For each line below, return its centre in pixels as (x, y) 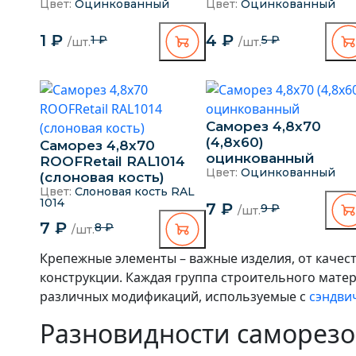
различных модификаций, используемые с (174, 296)
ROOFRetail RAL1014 (112, 161)
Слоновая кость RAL (133, 191)
